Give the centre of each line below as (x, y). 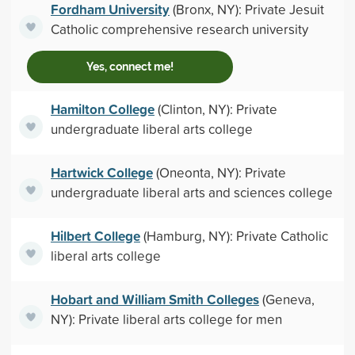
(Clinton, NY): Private (216, 109)
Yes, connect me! (130, 67)
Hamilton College (102, 109)
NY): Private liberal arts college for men (166, 319)
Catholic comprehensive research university (179, 29)
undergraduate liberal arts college (151, 129)
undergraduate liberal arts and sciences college (191, 192)
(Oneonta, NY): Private (219, 172)
